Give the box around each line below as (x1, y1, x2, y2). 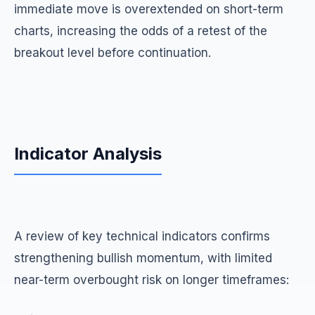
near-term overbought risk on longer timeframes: (14, 273, 289, 287)
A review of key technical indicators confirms (14, 229, 270, 243)
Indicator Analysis (14, 143, 162, 164)
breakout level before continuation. (14, 46, 211, 60)
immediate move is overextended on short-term (14, 2, 283, 16)
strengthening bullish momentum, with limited (14, 251, 272, 265)
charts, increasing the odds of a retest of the (14, 24, 267, 38)
